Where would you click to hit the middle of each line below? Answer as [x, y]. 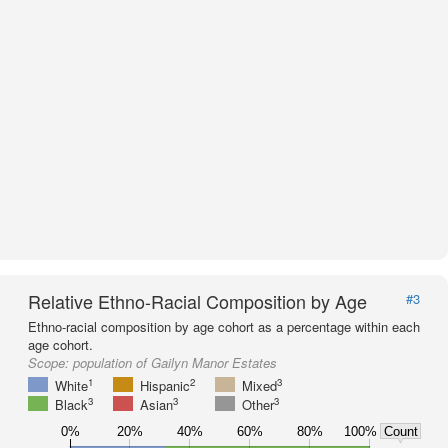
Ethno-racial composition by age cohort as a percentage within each [224, 326]
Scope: [50, 362]
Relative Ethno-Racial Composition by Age [197, 301]
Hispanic [165, 385]
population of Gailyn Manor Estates [175, 362]
